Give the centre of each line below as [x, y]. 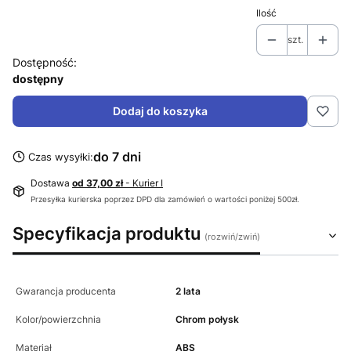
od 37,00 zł [99, 183]
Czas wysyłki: [60, 156]
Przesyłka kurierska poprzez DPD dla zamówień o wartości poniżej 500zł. [165, 199]
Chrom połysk [207, 319]
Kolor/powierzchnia [58, 319]
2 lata [188, 291]
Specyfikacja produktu [109, 233]
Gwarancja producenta [66, 291]
